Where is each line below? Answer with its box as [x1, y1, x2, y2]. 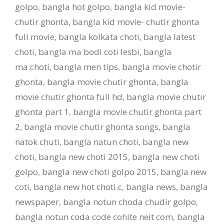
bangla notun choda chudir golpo [63, 196, 196, 207]
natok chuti [15, 136, 59, 147]
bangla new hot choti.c [33, 181, 122, 192]
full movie [15, 31, 54, 42]
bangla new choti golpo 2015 [42, 166, 156, 177]
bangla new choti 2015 [38, 151, 128, 162]
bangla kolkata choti [58, 31, 139, 42]
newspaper [15, 196, 59, 207]
